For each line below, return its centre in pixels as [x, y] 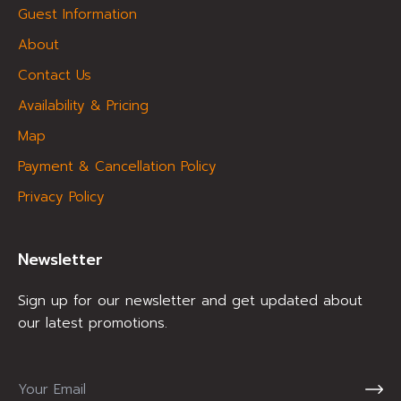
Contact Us [55, 76]
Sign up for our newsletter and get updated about [190, 301]
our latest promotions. [93, 324]
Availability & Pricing [83, 106]
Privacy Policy [61, 197]
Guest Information [77, 15]
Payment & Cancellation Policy [117, 167]
